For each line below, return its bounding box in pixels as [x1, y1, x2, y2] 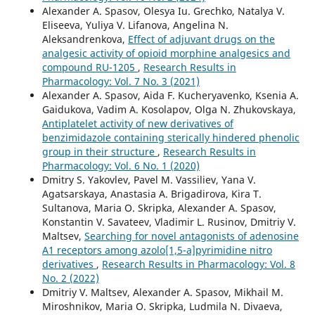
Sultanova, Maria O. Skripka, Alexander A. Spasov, [41, 200, 276, 214]
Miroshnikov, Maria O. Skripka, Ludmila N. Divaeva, [41, 299, 283, 313]
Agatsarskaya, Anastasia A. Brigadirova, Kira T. [41, 186, 262, 200]
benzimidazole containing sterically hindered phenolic [41, 130, 300, 144]
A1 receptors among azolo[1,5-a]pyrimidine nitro [41, 243, 272, 257]
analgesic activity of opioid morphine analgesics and [41, 46, 290, 60]
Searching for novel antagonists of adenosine [84, 229, 299, 243]
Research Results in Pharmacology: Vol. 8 [101, 257, 295, 271]
